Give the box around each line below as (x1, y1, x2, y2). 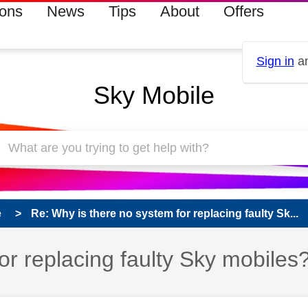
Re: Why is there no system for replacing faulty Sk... (31, 208, 298, 219)
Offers (223, 3, 264, 20)
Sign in (256, 54, 294, 69)
